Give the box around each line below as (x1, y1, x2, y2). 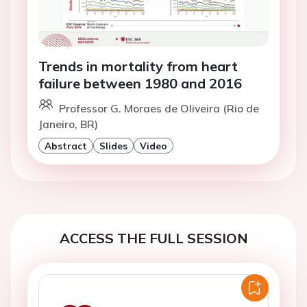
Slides (99, 140, 127, 152)
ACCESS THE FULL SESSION (59, 230, 248, 247)
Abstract (45, 140, 87, 152)
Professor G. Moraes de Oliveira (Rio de (59, 101, 259, 116)
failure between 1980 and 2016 (38, 75, 242, 93)
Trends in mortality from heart (38, 58, 238, 75)
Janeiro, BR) (38, 117, 98, 132)
